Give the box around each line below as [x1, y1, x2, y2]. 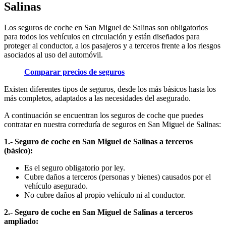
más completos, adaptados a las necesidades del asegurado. [4, 94, 191, 103]
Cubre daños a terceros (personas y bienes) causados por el [24, 173, 211, 182]
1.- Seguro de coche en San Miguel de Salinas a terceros [4, 137, 193, 146]
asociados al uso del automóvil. [4, 50, 103, 60]
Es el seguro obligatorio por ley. [24, 163, 125, 173]
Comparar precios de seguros [24, 68, 125, 77]
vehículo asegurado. [24, 182, 88, 191]
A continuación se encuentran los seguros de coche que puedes [4, 111, 203, 120]
